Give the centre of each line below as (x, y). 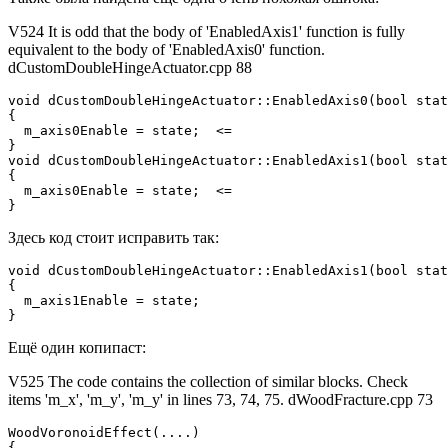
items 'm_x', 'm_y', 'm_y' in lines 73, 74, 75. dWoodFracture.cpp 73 (220, 400)
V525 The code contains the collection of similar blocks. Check (208, 382)
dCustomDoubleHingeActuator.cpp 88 (130, 68)
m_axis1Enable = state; (104, 301)
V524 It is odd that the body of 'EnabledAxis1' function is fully (206, 32)
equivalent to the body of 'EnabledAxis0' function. (166, 50)
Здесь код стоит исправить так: (113, 238)
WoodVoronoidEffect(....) (104, 433)
